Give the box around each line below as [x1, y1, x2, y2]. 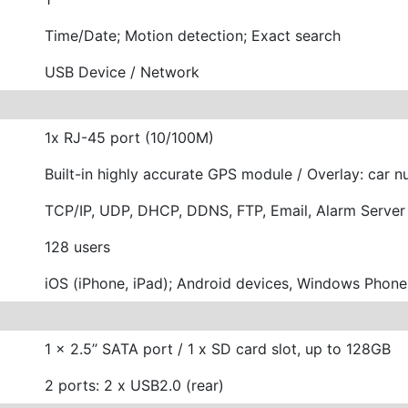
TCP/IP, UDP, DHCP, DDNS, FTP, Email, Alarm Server [45, 200, 405, 219]
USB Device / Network [45, 62, 199, 81]
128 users [45, 237, 110, 256]
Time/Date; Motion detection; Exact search [45, 25, 341, 45]
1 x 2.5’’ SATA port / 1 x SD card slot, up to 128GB [45, 339, 391, 358]
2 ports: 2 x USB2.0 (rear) [45, 375, 224, 394]
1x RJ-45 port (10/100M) [45, 127, 214, 147]
